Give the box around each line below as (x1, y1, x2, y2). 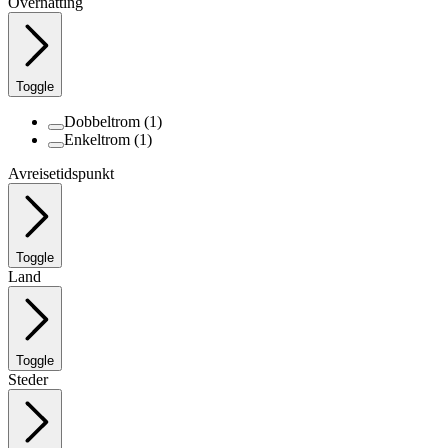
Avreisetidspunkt (8, 164, 114, 182)
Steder (8, 370, 48, 388)
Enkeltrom (64, 130, 130, 148)
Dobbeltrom (64, 112, 140, 130)
